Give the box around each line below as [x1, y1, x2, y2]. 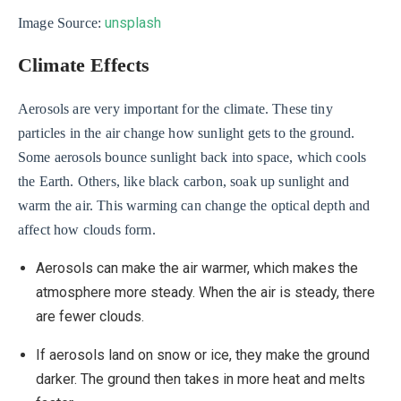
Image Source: [18, 14, 106, 30]
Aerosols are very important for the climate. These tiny [18, 100, 333, 116]
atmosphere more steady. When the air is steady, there [36, 283, 375, 301]
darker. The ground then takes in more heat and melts [36, 370, 365, 388]
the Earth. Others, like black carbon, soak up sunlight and [18, 173, 350, 189]
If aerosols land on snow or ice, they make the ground [36, 346, 370, 363]
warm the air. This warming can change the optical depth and [18, 197, 371, 213]
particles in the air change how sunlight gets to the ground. [18, 124, 355, 141]
